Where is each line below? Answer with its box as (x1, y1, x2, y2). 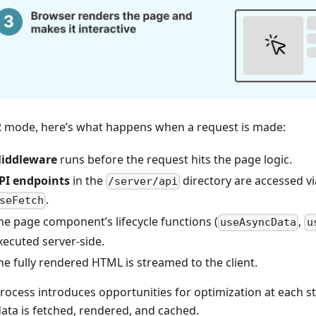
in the (70, 172, 106, 188)
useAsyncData (220, 216, 297, 229)
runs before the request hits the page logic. (57, 151, 292, 167)
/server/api (108, 175, 178, 188)
